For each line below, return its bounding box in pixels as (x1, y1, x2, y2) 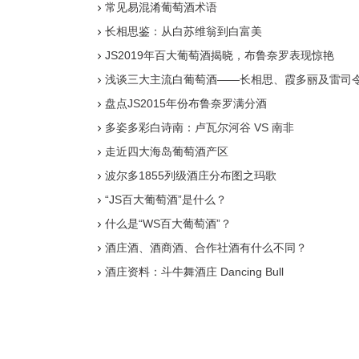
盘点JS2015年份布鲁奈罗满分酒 (105, 97, 267, 110)
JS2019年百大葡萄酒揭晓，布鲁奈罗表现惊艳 (105, 49, 334, 62)
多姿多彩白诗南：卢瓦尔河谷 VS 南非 (105, 121, 294, 134)
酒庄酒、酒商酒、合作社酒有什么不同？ (105, 241, 307, 254)
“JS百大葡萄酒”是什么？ (105, 193, 227, 206)
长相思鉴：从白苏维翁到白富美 (105, 25, 262, 38)
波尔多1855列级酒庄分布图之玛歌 (105, 169, 276, 182)
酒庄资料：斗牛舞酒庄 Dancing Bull (105, 265, 284, 278)
